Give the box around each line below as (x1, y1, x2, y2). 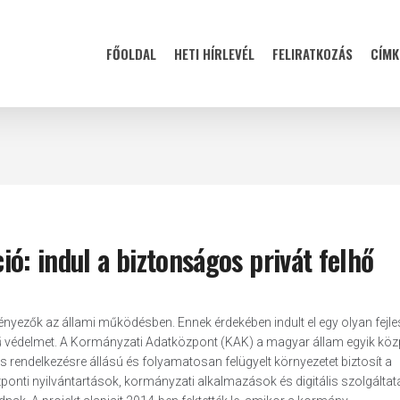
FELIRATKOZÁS (272, 44, 353, 63)
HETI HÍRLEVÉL (174, 44, 254, 63)
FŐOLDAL (106, 44, 156, 63)
